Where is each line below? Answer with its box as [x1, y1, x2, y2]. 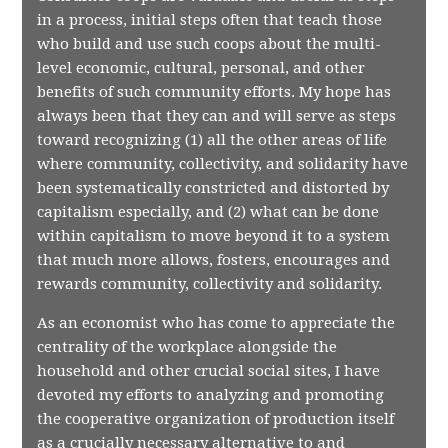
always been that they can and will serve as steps [37, 107, 397, 125]
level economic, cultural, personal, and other [37, 59, 366, 77]
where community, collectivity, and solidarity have [37, 155, 409, 173]
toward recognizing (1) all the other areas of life [37, 131, 388, 149]
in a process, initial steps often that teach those [37, 11, 383, 29]
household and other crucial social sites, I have [37, 362, 381, 380]
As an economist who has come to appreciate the [37, 314, 396, 332]
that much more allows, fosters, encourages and [37, 251, 391, 269]
